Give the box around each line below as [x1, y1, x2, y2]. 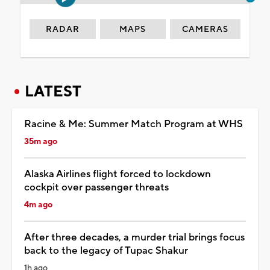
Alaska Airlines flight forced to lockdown [24, 167, 211, 181]
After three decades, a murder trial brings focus [24, 230, 245, 244]
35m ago [24, 136, 57, 147]
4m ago [24, 199, 52, 210]
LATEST [25, 81, 81, 101]
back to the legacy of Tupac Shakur [24, 243, 188, 257]
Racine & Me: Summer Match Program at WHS [24, 117, 243, 131]
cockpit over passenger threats [24, 180, 169, 194]
